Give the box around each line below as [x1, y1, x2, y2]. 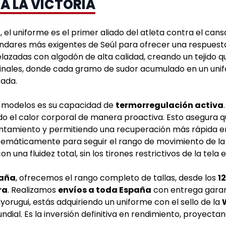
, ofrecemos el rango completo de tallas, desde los [16, 172, 218, 184]
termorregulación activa [116, 99, 223, 111]
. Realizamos [8, 184, 58, 196]
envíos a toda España [58, 184, 151, 196]
